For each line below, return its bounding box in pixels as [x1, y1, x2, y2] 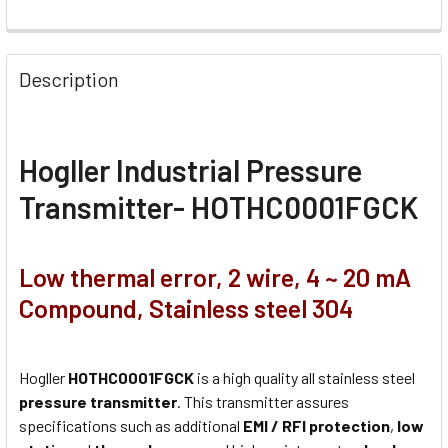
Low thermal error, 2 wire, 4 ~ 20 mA [19, 261, 411, 292]
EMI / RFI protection [243, 416, 390, 436]
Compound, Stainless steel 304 [19, 292, 353, 323]
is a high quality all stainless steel [194, 368, 415, 388]
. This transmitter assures [177, 392, 349, 412]
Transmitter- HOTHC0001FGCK [19, 188, 418, 225]
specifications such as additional [19, 416, 243, 436]
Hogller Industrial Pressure [19, 151, 362, 188]
